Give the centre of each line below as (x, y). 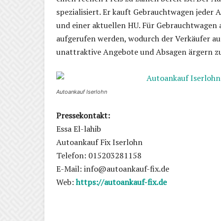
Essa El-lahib (79, 129)
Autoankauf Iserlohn (82, 92)
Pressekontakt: (83, 116)
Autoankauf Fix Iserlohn (99, 142)
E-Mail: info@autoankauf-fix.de (113, 169)
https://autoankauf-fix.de (121, 182)
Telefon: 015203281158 (99, 156)
